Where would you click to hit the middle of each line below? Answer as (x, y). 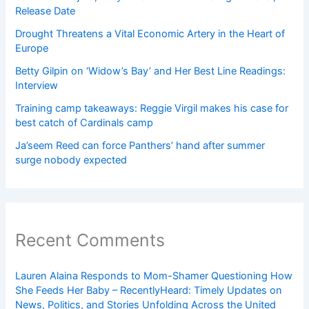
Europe (32, 49)
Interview (37, 86)
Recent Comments (90, 240)
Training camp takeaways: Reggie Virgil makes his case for (152, 109)
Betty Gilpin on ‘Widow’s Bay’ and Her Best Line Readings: (151, 71)
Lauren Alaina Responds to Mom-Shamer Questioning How (154, 276)
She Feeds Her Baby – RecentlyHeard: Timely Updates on (149, 290)
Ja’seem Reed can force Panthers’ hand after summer (140, 146)
